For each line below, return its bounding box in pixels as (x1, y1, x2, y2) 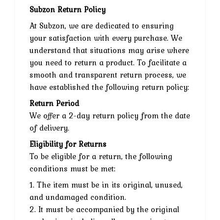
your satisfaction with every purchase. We (29, 31, 182, 44)
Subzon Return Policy (29, 3, 106, 15)
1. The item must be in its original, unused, (29, 178, 183, 191)
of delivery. (29, 121, 69, 134)
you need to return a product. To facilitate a (29, 56, 187, 68)
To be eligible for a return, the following (29, 150, 172, 162)
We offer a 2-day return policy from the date (29, 109, 190, 121)
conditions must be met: (29, 162, 115, 174)
